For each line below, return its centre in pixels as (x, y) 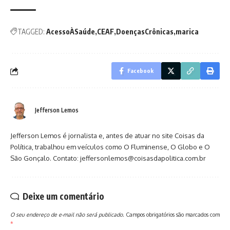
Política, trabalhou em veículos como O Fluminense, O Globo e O (110, 147)
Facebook (140, 71)
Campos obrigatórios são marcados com (173, 215)
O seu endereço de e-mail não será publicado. (67, 215)
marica (187, 32)
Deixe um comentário (63, 196)
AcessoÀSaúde (71, 32)
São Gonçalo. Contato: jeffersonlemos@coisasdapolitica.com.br (108, 158)
